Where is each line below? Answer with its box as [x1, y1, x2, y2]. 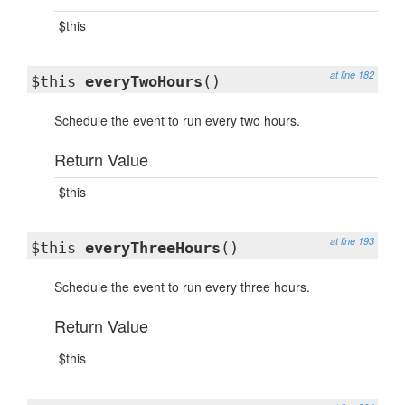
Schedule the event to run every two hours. [54, 111, 300, 129]
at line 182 [330, 68, 374, 81]
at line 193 [330, 234, 374, 248]
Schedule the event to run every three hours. [54, 278, 310, 296]
